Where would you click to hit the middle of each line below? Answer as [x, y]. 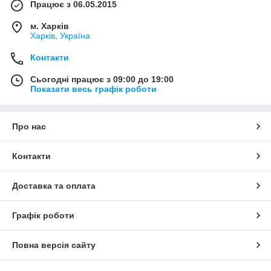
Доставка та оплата [54, 186]
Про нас [29, 127]
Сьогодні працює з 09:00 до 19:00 [102, 80]
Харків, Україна [60, 36]
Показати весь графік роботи [93, 89]
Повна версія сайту [54, 245]
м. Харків [50, 26]
